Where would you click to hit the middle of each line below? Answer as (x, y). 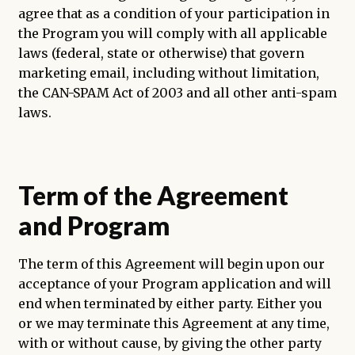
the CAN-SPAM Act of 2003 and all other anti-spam (177, 92)
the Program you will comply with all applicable (172, 33)
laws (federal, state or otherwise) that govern (161, 53)
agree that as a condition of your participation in (174, 13)
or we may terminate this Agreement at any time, (174, 324)
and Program (94, 226)
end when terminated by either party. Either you (170, 304)
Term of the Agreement (153, 196)
